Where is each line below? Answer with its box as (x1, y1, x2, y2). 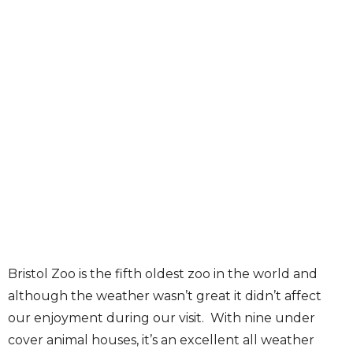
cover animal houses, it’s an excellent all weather (8, 332, 314, 347)
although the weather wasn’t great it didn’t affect (8, 288, 321, 303)
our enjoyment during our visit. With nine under (8, 310, 315, 325)
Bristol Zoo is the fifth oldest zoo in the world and (8, 266, 318, 281)
